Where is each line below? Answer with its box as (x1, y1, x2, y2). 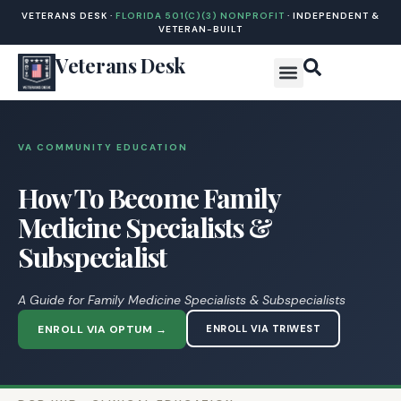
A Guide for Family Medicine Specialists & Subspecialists (18, 292, 346, 308)
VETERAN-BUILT (158, 23, 243, 35)
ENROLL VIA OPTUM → (38, 322, 166, 337)
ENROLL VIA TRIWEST (206, 322, 320, 335)
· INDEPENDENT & (285, 10, 380, 21)
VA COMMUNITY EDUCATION (18, 141, 188, 153)
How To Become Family (18, 180, 279, 216)
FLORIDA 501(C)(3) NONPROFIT (115, 10, 285, 21)
